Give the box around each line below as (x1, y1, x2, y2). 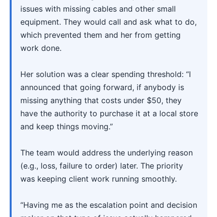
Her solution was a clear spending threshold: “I (20, 69, 191, 79)
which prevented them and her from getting (20, 30, 181, 40)
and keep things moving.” (20, 122, 113, 132)
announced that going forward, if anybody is (20, 82, 184, 93)
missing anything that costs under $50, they (20, 95, 182, 106)
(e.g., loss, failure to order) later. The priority (20, 161, 183, 171)
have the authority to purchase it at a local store (20, 108, 198, 119)
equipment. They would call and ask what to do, (20, 17, 197, 27)
